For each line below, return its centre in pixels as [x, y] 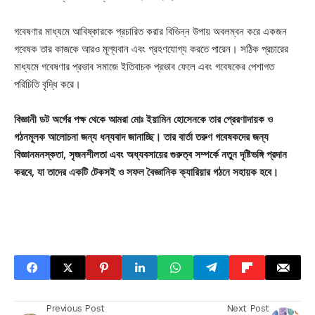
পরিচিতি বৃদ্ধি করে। [47, 84]
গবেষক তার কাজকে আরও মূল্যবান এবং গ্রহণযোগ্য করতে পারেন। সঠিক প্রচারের [151, 49]
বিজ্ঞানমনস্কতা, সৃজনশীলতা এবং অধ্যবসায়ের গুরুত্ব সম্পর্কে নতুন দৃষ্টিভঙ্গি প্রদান [150, 154]
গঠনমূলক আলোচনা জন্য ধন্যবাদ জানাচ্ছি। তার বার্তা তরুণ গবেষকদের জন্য [141, 137]
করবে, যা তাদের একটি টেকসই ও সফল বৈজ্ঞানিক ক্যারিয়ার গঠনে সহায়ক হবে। [146, 172]
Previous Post [75, 308]
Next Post [247, 308]
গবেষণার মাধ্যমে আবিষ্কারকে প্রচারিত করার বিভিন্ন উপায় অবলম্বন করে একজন [150, 31]
